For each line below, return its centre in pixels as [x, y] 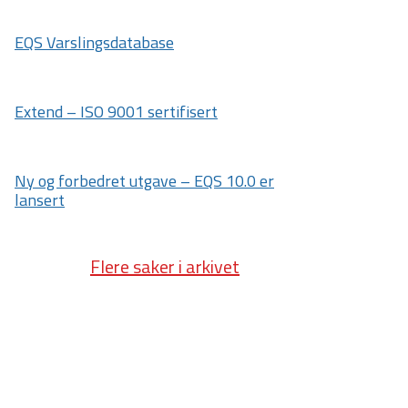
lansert [40, 200]
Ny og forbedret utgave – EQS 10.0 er [144, 181]
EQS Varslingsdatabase [94, 42]
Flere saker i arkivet [165, 266]
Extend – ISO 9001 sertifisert [116, 112]
